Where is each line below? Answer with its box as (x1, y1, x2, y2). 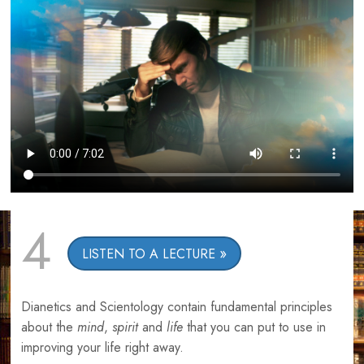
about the (20, 318, 77, 337)
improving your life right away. (20, 338, 184, 357)
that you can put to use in (186, 318, 326, 337)
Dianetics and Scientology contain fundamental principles (20, 297, 332, 317)
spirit (111, 318, 142, 337)
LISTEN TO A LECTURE (81, 245, 215, 264)
